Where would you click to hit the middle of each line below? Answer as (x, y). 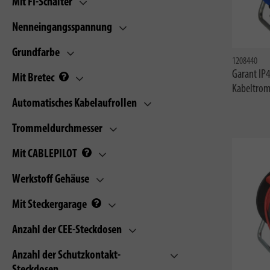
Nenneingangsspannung (62, 28)
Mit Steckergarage (50, 205)
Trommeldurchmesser (57, 129)
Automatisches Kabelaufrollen (74, 104)
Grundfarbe (36, 53)
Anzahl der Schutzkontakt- (66, 256)
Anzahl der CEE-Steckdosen (67, 230)
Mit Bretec (34, 78)
